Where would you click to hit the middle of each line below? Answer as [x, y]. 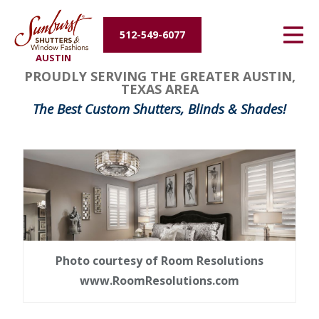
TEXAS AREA [159, 89]
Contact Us [46, 100]
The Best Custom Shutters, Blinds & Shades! [159, 109]
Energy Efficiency [62, 32]
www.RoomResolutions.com [159, 280]
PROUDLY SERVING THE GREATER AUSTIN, [159, 77]
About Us [40, 66]
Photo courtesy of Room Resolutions [159, 260]
